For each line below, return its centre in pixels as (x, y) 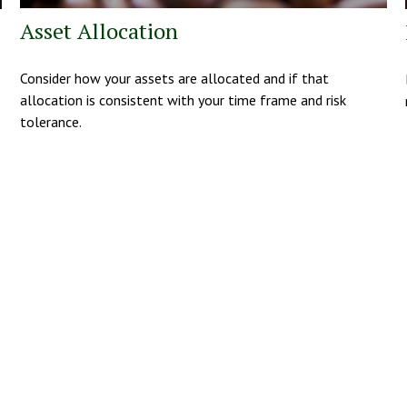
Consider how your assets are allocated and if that (175, 78)
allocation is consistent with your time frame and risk (184, 99)
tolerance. (51, 121)
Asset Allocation (99, 30)
